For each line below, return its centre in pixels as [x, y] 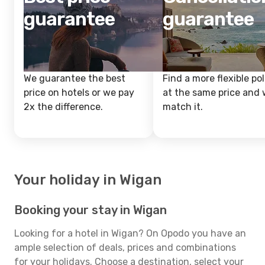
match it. [183, 107]
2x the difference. [63, 107]
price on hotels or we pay [79, 93]
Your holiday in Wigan [88, 180]
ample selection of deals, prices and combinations [125, 248]
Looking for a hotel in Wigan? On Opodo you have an [130, 233]
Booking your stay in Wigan [91, 210]
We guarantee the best [75, 78]
